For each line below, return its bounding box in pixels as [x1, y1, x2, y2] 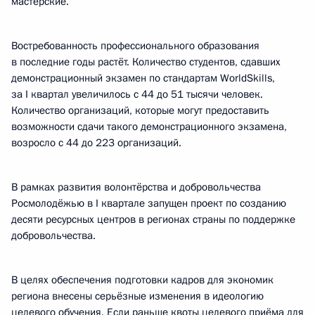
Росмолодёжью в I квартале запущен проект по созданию [11, 196, 286, 210]
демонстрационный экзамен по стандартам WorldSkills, [11, 71, 275, 85]
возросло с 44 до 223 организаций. [11, 136, 181, 150]
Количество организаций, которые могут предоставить [11, 103, 269, 117]
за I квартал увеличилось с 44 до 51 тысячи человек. [11, 87, 263, 101]
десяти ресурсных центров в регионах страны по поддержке [11, 212, 295, 226]
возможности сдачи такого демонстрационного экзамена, [11, 120, 287, 134]
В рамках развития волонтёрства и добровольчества [11, 180, 261, 194]
